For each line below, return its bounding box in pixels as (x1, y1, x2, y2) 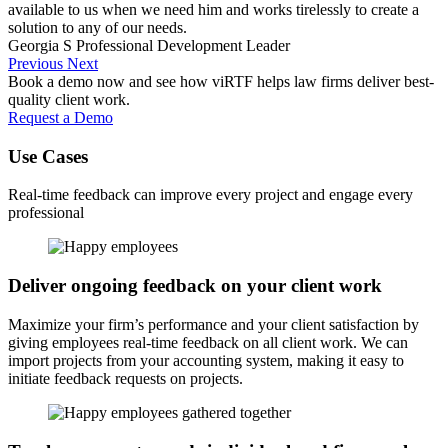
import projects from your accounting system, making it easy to (8, 351, 404, 369)
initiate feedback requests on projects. (8, 369, 243, 387)
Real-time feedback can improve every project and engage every (8, 186, 413, 204)
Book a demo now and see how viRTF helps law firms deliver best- (8, 73, 434, 91)
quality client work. (8, 91, 130, 109)
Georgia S (8, 37, 72, 55)
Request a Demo (8, 109, 113, 127)
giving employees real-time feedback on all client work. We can (8, 333, 408, 351)
